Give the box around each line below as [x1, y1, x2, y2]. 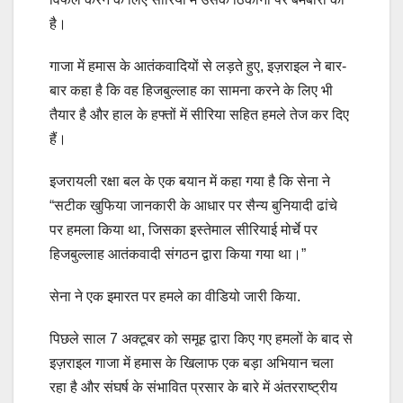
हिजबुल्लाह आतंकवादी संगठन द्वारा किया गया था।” [49, 246, 306, 263]
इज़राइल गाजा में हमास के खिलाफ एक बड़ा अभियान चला [49, 355, 334, 372]
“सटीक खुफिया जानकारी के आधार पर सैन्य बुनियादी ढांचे [49, 198, 337, 214]
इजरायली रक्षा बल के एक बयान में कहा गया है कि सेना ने [49, 174, 330, 190]
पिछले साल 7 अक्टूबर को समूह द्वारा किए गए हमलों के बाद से [49, 331, 353, 347]
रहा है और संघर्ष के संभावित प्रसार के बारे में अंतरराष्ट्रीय [49, 380, 337, 396]
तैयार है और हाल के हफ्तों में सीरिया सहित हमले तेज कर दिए [49, 107, 349, 123]
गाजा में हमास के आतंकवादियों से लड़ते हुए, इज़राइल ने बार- [49, 58, 346, 75]
